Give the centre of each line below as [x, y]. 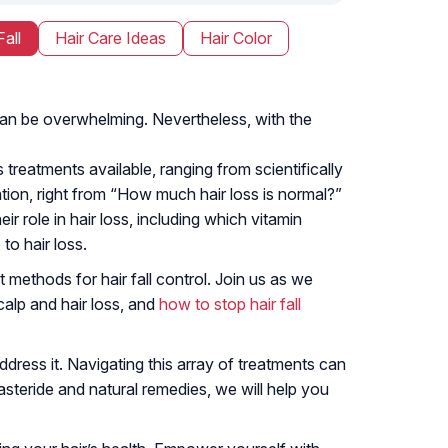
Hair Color [236, 37]
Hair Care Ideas [110, 37]
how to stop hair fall [230, 303]
